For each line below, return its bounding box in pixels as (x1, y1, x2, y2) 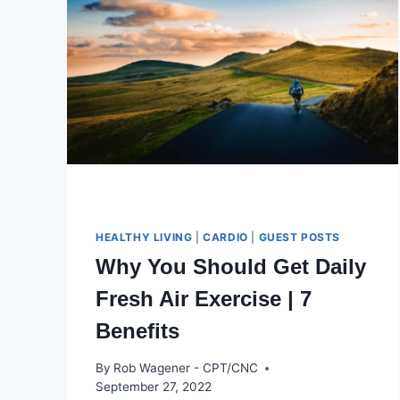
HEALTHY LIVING (96, 229, 193, 244)
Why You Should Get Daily (96, 254, 366, 279)
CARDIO (203, 229, 248, 244)
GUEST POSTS (258, 229, 341, 244)
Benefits (96, 318, 179, 343)
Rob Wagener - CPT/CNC (113, 361, 259, 376)
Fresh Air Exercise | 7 (96, 286, 312, 311)
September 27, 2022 (96, 379, 212, 395)
